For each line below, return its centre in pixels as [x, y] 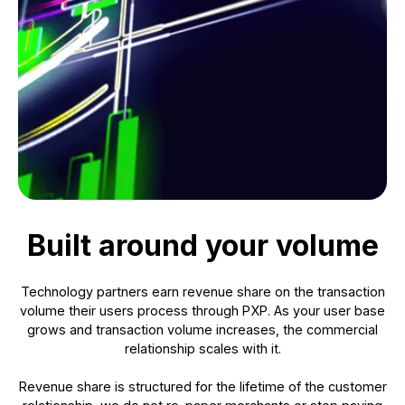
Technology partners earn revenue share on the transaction [202, 291]
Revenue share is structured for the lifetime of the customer [202, 386]
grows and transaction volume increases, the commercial [202, 329]
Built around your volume [202, 245]
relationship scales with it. [202, 348]
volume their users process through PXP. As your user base [202, 310]
